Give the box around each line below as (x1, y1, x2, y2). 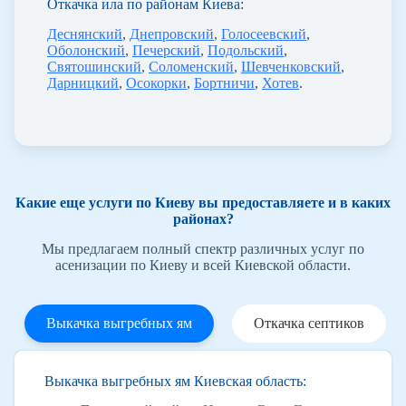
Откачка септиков (254, 314, 364, 331)
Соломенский (149, 58, 234, 74)
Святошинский (47, 58, 141, 74)
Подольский (208, 42, 284, 58)
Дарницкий (47, 74, 119, 91)
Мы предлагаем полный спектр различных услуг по (42, 240, 364, 256)
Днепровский (130, 25, 214, 42)
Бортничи (194, 74, 255, 91)
